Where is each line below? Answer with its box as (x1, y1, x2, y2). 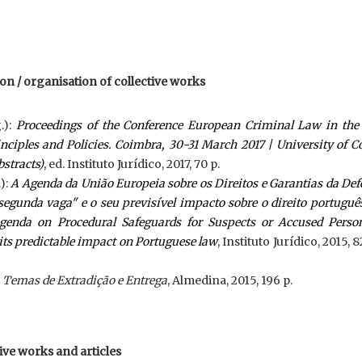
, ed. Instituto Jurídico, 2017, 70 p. (44, 157, 220, 171)
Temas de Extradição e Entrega (2, 273, 167, 288)
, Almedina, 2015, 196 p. (167, 273, 293, 288)
